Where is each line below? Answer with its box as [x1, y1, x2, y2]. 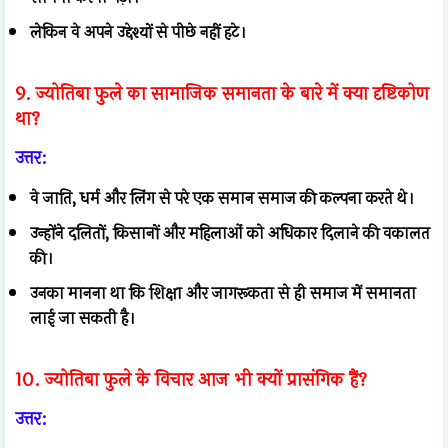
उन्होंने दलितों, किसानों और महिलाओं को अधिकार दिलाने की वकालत [30, 220, 430, 246]
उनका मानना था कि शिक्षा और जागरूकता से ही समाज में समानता [30, 280, 416, 306]
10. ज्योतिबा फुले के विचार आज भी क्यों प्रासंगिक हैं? [15, 365, 367, 394]
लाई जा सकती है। [30, 305, 135, 331]
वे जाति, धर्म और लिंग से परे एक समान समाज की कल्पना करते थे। [30, 185, 414, 211]
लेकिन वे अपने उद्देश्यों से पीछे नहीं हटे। [30, 19, 246, 45]
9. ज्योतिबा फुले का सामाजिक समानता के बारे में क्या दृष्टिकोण [15, 79, 429, 108]
